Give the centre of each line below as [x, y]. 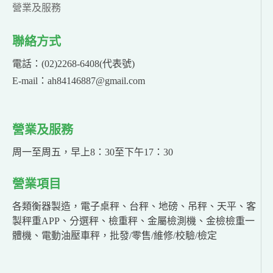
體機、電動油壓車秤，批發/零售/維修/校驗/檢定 [115, 236]
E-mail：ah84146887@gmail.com [79, 81]
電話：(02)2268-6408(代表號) [73, 64]
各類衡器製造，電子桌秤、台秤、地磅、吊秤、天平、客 [134, 207]
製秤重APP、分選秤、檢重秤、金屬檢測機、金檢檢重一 [133, 221]
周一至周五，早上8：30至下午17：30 [93, 152]
